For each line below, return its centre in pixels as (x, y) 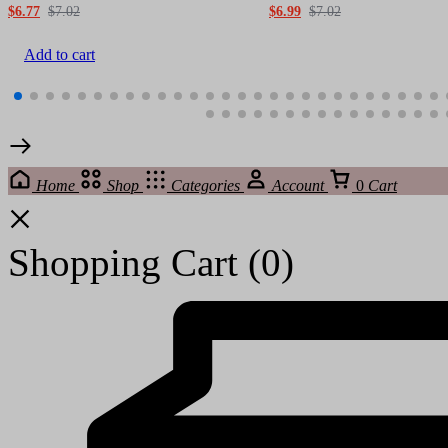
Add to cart (59, 54)
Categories (205, 185)
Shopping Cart (128, 262)
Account (298, 185)
